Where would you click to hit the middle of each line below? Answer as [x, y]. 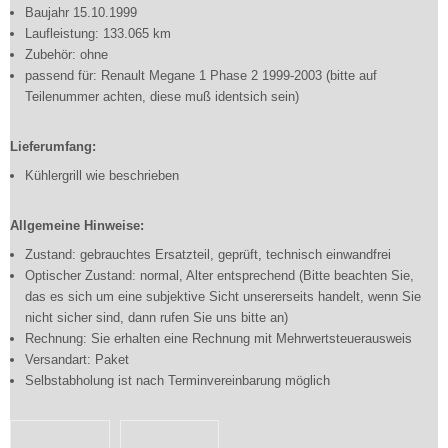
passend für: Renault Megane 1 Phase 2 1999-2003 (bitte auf [201, 75]
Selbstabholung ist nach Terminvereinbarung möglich [177, 380]
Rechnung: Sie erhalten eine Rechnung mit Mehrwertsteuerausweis [218, 338]
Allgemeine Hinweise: [77, 225]
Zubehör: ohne [66, 54]
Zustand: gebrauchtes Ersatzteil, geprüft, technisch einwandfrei [208, 254]
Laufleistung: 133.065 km [98, 33]
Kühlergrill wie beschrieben [102, 175]
